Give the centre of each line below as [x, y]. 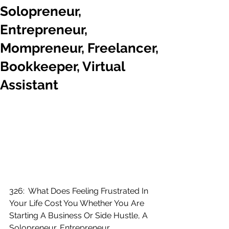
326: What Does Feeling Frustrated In [80, 191]
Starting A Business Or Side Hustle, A [79, 215]
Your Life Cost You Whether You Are [78, 203]
